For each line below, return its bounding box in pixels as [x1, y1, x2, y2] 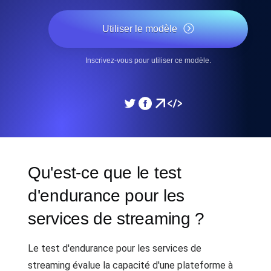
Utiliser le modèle [102, 24, 177, 34]
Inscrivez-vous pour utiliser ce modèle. [85, 56, 211, 65]
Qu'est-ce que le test [28, 163, 181, 182]
